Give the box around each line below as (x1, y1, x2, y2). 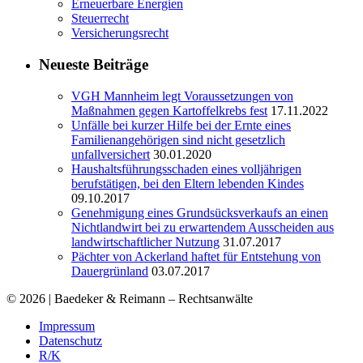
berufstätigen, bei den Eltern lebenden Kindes (71, 176, 304, 190)
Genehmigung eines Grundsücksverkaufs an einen (71, 205, 328, 220)
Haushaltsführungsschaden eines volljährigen (71, 161, 301, 176)
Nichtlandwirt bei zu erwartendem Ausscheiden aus (71, 220, 334, 234)
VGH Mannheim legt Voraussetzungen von (71, 88, 293, 103)
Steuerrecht (71, 11, 129, 26)
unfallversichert (71, 147, 150, 161)
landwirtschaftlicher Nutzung (71, 234, 220, 249)
